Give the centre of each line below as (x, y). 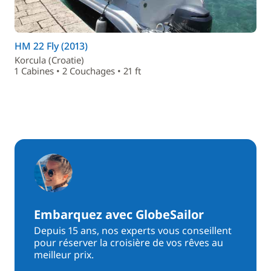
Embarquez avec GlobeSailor (119, 214)
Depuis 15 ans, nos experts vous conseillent (133, 230)
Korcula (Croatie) (49, 60)
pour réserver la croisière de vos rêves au (129, 243)
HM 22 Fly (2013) (51, 46)
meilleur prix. (64, 255)
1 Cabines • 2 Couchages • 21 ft (78, 71)
